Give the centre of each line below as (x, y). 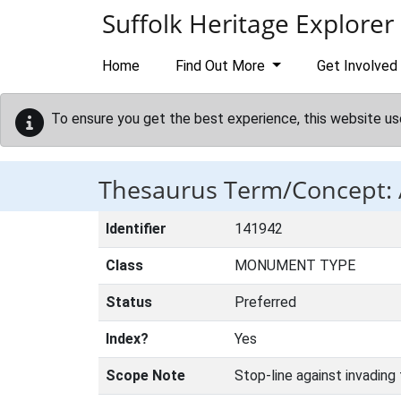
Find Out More (222, 66)
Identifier (136, 229)
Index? (127, 339)
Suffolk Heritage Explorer (248, 23)
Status (129, 302)
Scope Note (145, 375)
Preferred (265, 302)
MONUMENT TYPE (295, 265)
